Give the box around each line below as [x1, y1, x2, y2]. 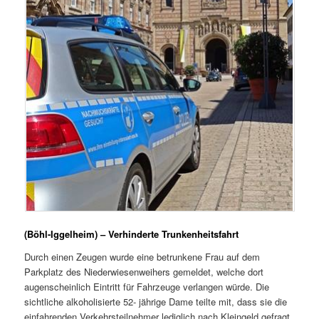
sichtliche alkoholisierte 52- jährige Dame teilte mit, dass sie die [24, 294, 288, 308]
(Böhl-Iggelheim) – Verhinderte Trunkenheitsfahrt [24, 227, 239, 241]
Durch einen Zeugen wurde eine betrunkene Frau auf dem [24, 249, 261, 263]
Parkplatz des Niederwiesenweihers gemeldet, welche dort [24, 264, 264, 278]
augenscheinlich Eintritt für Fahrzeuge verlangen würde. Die [24, 279, 270, 293]
